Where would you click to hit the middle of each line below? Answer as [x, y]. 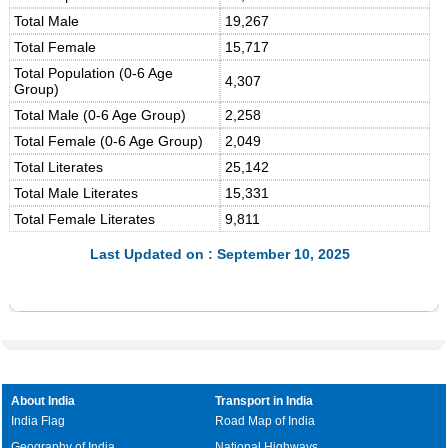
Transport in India [264, 401]
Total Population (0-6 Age [94, 73]
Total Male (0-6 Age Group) [100, 115]
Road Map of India [265, 421]
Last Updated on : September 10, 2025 [219, 254]
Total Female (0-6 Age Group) [109, 141]
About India [43, 401]
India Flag [38, 421]
